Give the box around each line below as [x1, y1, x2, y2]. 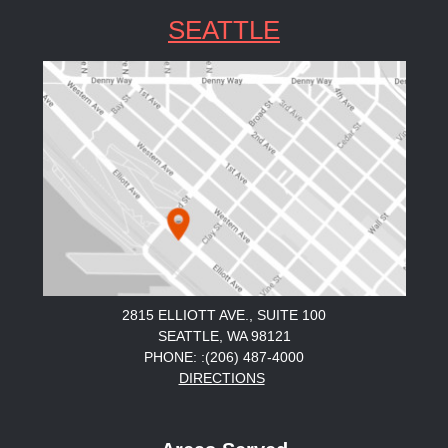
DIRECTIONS [178, 370, 265, 387]
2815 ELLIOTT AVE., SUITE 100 [122, 307, 326, 324]
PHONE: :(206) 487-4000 [144, 349, 304, 366]
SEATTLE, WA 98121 [157, 328, 291, 345]
